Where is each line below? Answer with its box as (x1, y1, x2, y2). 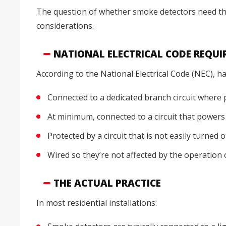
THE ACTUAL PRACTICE (53, 176, 161, 190)
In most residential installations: (36, 197, 157, 209)
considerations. (36, 20, 94, 32)
